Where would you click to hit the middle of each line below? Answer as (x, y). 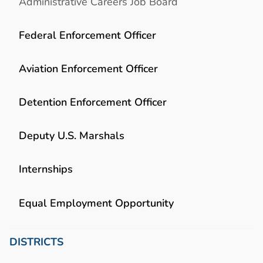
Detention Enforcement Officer (93, 102)
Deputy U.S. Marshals (72, 136)
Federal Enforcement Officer (87, 35)
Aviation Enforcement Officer (88, 68)
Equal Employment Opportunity (96, 203)
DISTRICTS (36, 242)
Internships (46, 169)
